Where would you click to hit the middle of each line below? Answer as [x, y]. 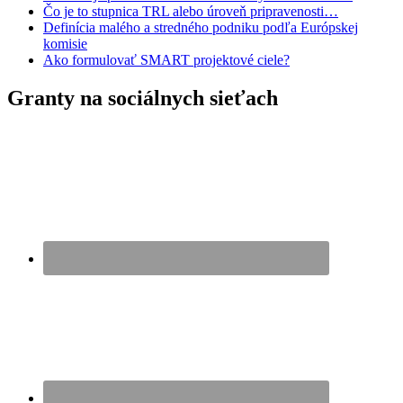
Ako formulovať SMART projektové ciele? [166, 60]
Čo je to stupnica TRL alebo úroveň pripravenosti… [191, 12]
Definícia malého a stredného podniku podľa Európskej [201, 28]
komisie [65, 44]
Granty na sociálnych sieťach [143, 99]
